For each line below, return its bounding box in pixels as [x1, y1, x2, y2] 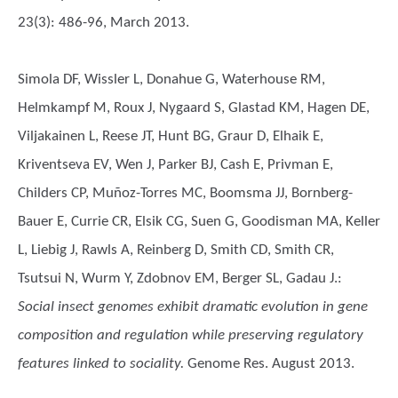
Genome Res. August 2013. [184, 356, 354, 371]
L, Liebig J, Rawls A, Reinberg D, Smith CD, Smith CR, [18, 243, 334, 258]
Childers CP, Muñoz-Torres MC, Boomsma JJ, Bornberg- [18, 186, 353, 201]
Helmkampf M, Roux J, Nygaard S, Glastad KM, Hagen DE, [18, 100, 370, 115]
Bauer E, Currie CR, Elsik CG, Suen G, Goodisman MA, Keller [18, 214, 380, 229]
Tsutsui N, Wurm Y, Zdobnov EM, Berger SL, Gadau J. [18, 271, 338, 286]
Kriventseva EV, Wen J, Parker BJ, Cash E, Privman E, [18, 157, 333, 172]
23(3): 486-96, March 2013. [18, 15, 189, 30]
